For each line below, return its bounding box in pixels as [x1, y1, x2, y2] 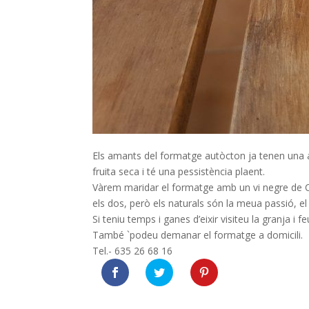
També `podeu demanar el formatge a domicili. [92, 228, 303, 242]
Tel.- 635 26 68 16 [92, 244, 173, 258]
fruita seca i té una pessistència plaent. [92, 165, 266, 179]
